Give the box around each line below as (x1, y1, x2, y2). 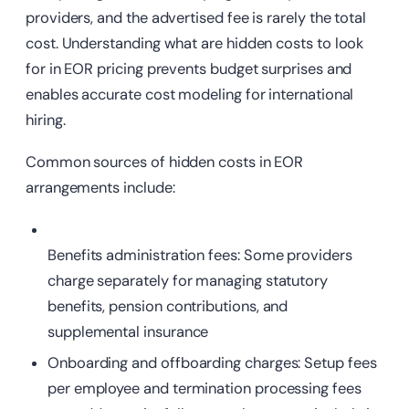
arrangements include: (26, 178, 175, 198)
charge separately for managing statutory (47, 271, 328, 291)
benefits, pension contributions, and (47, 297, 288, 317)
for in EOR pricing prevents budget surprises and (26, 59, 352, 79)
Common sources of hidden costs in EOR (26, 152, 304, 173)
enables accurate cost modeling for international (26, 85, 354, 105)
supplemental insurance (47, 322, 209, 342)
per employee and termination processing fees (47, 379, 362, 399)
